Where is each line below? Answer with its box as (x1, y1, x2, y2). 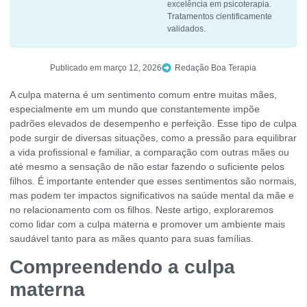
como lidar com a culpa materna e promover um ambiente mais (10, 219, 285, 230)
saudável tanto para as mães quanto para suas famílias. (10, 233, 254, 245)
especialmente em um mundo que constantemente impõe (10, 103, 260, 115)
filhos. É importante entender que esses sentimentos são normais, (10, 175, 297, 187)
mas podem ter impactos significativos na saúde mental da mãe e (10, 190, 294, 201)
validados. (167, 23, 206, 34)
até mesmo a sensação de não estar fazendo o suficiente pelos (10, 161, 284, 173)
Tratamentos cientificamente (167, 11, 272, 21)
